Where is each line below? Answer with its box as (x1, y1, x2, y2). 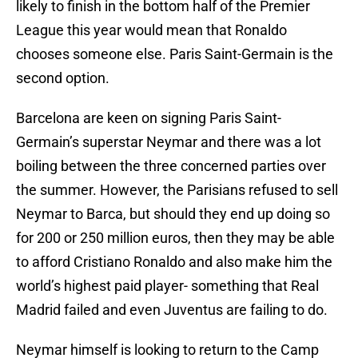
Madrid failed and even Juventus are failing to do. (16, 301, 328, 319)
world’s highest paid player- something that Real (16, 277, 319, 295)
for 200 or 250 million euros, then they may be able (16, 229, 335, 247)
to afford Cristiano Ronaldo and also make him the (16, 253, 332, 271)
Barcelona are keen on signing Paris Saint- (16, 109, 281, 127)
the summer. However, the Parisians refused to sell (16, 181, 338, 199)
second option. (16, 70, 109, 87)
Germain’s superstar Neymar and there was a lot (16, 133, 321, 151)
